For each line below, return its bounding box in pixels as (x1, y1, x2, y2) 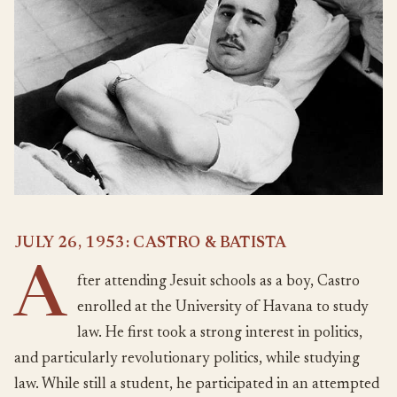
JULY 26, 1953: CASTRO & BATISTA (14, 235, 287, 252)
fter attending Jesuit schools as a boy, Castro (77, 274, 360, 290)
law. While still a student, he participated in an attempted (14, 377, 379, 393)
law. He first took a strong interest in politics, (77, 325, 362, 341)
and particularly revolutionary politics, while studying (14, 351, 360, 367)
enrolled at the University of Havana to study (77, 300, 369, 315)
